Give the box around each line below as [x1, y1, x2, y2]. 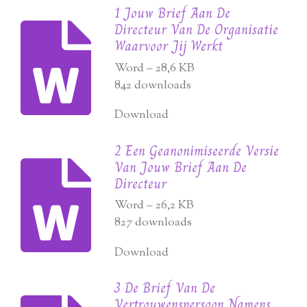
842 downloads [114, 77, 192, 94]
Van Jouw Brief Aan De [114, 156, 247, 178]
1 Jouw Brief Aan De [114, 2, 231, 25]
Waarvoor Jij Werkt [114, 35, 223, 58]
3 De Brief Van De [114, 277, 216, 299]
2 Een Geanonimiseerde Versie [114, 139, 280, 162]
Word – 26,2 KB [114, 197, 195, 214]
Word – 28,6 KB [114, 60, 195, 77]
